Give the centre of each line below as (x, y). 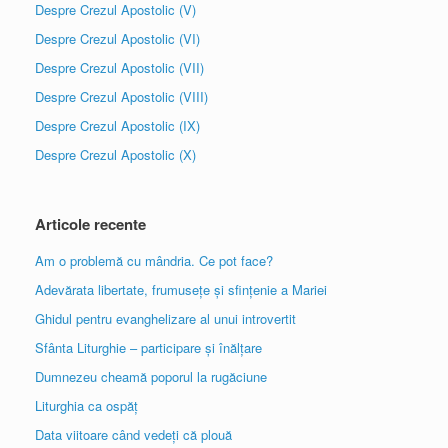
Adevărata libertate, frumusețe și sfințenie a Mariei (181, 289)
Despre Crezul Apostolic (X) (115, 154)
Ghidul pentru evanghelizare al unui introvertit (165, 318)
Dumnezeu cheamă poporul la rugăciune (151, 376)
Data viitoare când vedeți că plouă (133, 434)
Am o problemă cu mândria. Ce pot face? (154, 260)
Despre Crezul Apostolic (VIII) (121, 96)
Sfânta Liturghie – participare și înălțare (148, 347)
